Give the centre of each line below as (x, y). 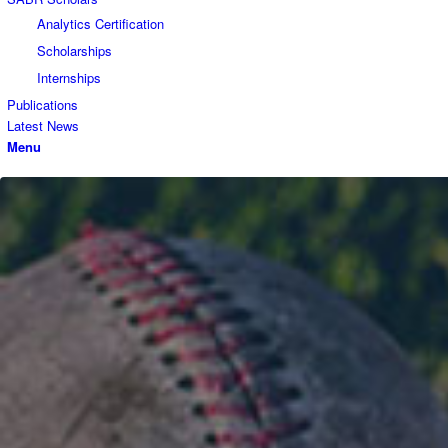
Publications (42, 104)
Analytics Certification (100, 23)
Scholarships (74, 50)
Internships (69, 77)
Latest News (43, 125)
